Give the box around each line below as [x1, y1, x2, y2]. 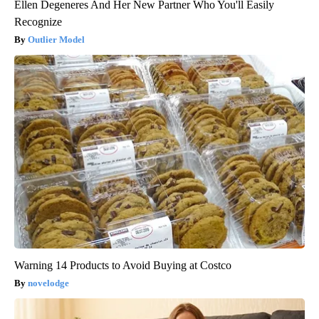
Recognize [14, 16, 62, 28]
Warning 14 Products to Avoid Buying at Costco [14, 259, 231, 272]
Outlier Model [28, 34, 85, 46]
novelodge [28, 278, 69, 289]
